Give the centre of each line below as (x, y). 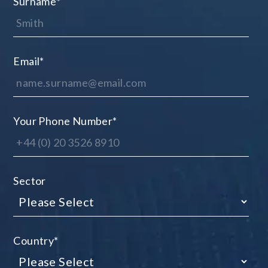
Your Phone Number (63, 121)
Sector (30, 181)
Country (34, 241)
